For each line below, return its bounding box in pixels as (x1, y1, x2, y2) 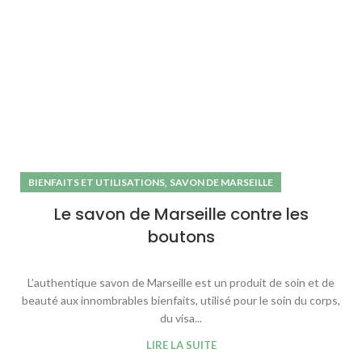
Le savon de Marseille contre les (53, 203, 309, 226)
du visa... (160, 311, 202, 326)
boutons (147, 225, 215, 249)
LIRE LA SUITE (145, 339, 217, 352)
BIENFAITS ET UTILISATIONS (28, 176, 165, 189)
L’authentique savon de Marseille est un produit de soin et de (27, 276, 335, 290)
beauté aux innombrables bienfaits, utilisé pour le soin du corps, (22, 293, 340, 308)
